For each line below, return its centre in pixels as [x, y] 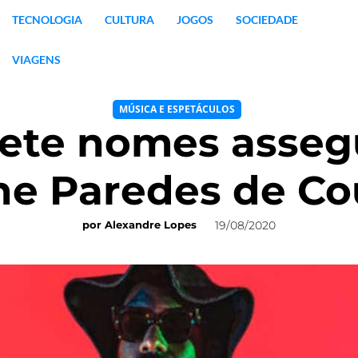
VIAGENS [36, 60]
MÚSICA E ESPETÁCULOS [177, 109]
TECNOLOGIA [47, 20]
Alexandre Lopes [151, 225]
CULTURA [129, 20]
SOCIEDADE [267, 20]
